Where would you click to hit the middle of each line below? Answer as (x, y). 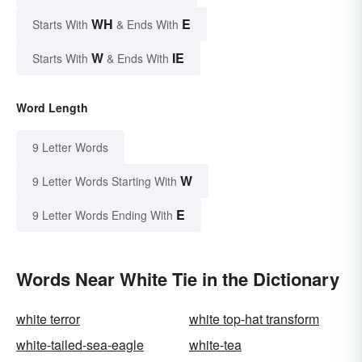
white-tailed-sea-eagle (80, 345)
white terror (48, 319)
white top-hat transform (254, 319)
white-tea (215, 345)
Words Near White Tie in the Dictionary (178, 279)
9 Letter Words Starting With (105, 181)
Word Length (52, 108)
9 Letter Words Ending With (103, 215)
